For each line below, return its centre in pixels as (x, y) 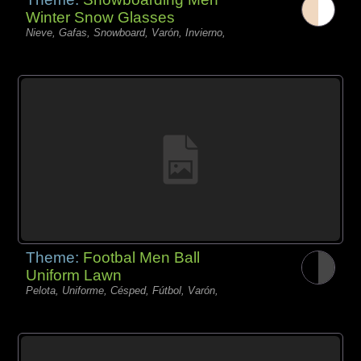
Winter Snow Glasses (101, 18)
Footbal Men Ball (142, 258)
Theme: (55, 258)
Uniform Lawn (74, 276)
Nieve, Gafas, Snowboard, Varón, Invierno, (126, 33)
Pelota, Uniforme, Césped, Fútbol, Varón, (122, 291)
